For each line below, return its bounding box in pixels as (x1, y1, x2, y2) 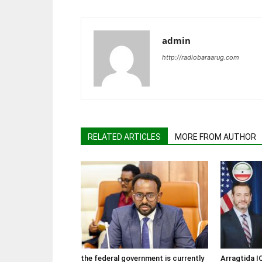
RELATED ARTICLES (88, 132, 161, 142)
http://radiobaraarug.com (162, 53, 239, 61)
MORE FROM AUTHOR (175, 132, 256, 142)
